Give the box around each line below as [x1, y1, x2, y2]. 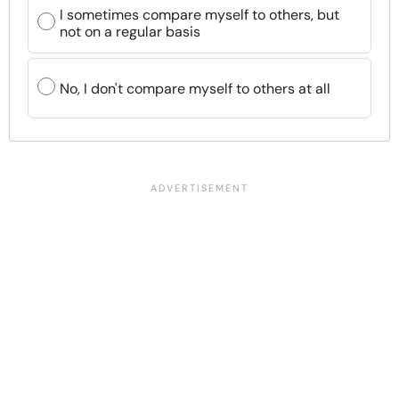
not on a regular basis [60, 22, 200, 41]
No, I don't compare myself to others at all [60, 78, 330, 98]
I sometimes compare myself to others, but [60, 5, 339, 24]
